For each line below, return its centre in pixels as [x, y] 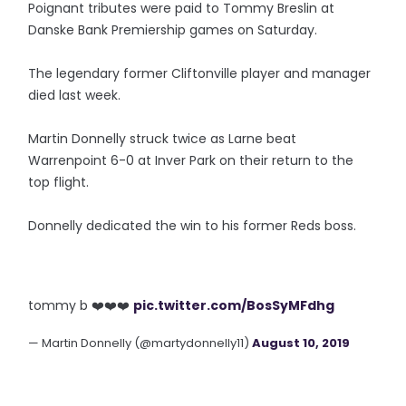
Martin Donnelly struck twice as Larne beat [163, 138]
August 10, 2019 [301, 343]
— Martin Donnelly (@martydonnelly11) [140, 343]
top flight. [59, 182]
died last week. [75, 95]
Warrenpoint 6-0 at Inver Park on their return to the [191, 160]
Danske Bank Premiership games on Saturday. [173, 29]
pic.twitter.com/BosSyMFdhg [234, 305]
